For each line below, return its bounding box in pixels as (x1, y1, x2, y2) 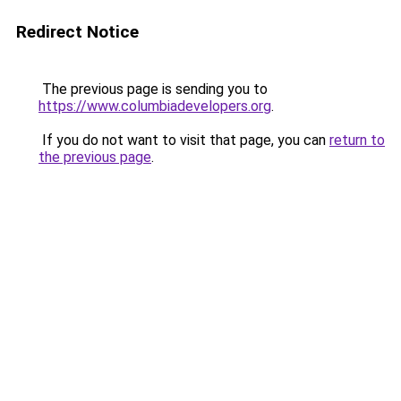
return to (329, 132, 385, 149)
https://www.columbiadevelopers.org (38, 98, 271, 115)
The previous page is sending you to (38, 81, 268, 98)
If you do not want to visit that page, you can (38, 132, 329, 149)
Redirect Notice (16, 21, 139, 42)
